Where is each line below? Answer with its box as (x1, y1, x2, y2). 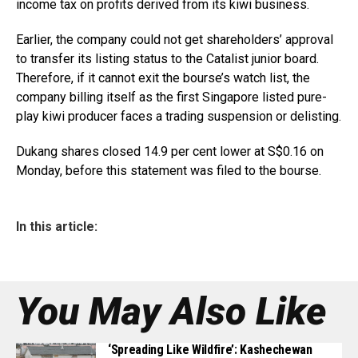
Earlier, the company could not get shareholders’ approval (16, 32, 333, 47)
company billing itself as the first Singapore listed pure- (16, 89, 327, 105)
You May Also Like (16, 288, 326, 334)
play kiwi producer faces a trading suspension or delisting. (16, 109, 341, 124)
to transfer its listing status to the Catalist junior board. (16, 51, 319, 66)
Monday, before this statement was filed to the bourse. (16, 163, 321, 178)
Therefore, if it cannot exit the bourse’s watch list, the (16, 70, 310, 86)
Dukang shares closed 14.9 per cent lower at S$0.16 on (16, 144, 324, 159)
